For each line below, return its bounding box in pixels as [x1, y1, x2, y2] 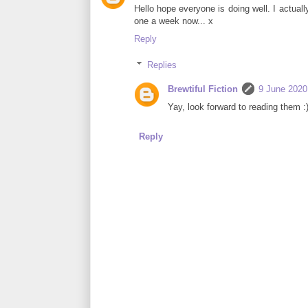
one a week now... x [133, 15, 213, 26]
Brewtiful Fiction [167, 84, 238, 95]
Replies [147, 60, 177, 71]
